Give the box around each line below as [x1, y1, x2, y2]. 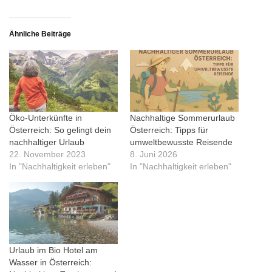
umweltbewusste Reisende [130, 137, 233, 147]
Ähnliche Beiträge [9, 29, 71, 38]
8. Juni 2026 [130, 149, 177, 159]
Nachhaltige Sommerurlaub [130, 112, 235, 123]
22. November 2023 [9, 149, 86, 159]
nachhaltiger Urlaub [9, 137, 84, 147]
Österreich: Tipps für [130, 124, 208, 135]
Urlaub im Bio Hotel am [9, 245, 98, 256]
